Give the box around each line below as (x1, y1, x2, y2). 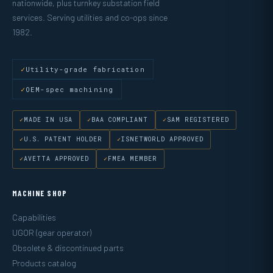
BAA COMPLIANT (91, 115, 148, 124)
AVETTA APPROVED (24, 154, 89, 163)
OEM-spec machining (26, 84, 113, 94)
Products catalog (12, 257, 76, 268)
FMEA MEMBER (108, 154, 157, 163)
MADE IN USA (24, 115, 73, 124)
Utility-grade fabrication (26, 64, 145, 74)
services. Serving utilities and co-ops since (12, 12, 168, 23)
